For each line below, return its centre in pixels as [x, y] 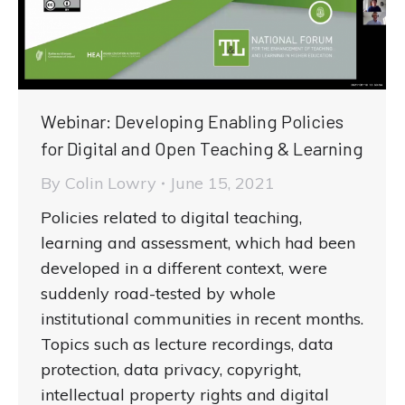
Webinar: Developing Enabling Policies [192, 122]
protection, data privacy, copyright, [171, 370]
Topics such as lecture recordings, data [187, 344]
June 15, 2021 [222, 184]
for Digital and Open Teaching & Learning [202, 149]
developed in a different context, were [184, 268]
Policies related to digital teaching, [171, 218]
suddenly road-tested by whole [158, 294]
